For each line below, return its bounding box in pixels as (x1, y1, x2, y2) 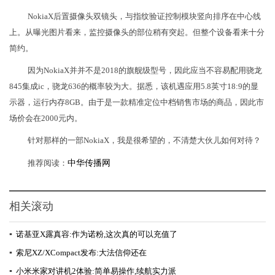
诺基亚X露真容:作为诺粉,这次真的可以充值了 (16, 230, 177, 239)
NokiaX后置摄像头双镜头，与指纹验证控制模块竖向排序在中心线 (28, 12, 261, 21)
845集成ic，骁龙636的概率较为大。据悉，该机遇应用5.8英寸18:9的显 (9, 82, 258, 91)
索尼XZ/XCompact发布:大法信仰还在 (16, 248, 147, 258)
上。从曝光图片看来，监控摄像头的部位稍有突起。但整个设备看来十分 (9, 28, 265, 37)
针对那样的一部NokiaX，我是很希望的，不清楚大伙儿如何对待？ (28, 136, 261, 145)
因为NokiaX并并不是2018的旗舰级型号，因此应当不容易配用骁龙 (28, 66, 262, 76)
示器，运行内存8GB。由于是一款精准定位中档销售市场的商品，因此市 (9, 98, 264, 107)
